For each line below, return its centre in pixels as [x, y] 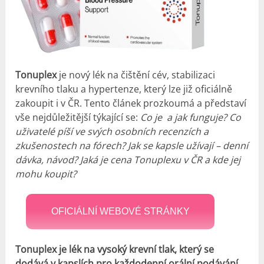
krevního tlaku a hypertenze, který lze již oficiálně [124, 89]
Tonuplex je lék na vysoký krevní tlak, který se [115, 249]
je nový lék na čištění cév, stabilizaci [136, 75]
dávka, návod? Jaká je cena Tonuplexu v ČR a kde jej [128, 159]
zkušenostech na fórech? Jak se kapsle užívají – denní [132, 145]
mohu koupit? [46, 174]
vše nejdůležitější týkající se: [78, 117]
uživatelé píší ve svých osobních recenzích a [112, 131]
